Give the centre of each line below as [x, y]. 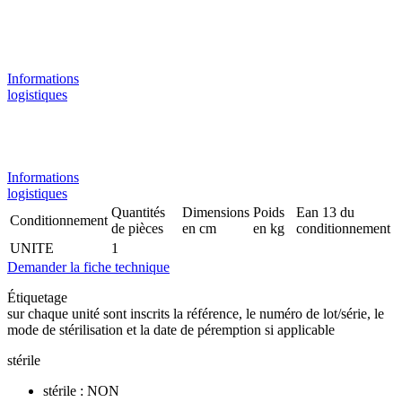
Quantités [138, 212]
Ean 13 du [325, 212]
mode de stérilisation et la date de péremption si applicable [171, 329]
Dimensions [216, 212]
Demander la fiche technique [88, 267]
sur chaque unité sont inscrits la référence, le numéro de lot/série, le [196, 313]
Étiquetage [39, 297]
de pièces [137, 228]
